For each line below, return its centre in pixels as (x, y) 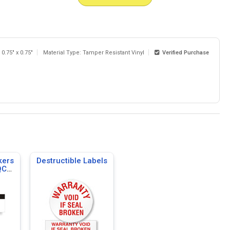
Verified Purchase (184, 52)
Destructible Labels (72, 160)
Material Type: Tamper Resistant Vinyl (94, 52)
